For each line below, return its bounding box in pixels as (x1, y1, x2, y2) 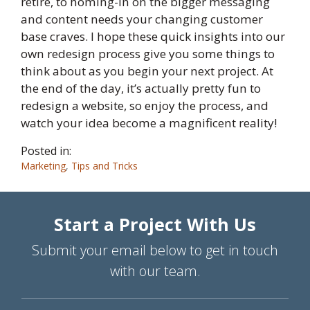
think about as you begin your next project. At (21, 63, 273, 80)
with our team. (109, 262, 201, 281)
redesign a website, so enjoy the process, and (21, 98, 268, 114)
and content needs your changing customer (21, 11, 263, 28)
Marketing (21, 159, 66, 173)
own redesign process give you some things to (21, 46, 275, 62)
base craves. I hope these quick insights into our (21, 28, 285, 45)
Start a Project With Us (54, 212, 256, 237)
